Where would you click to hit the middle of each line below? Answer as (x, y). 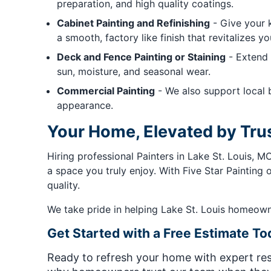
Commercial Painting (106, 91)
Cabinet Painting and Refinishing (133, 23)
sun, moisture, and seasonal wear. (133, 72)
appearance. (85, 106)
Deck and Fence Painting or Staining (141, 57)
